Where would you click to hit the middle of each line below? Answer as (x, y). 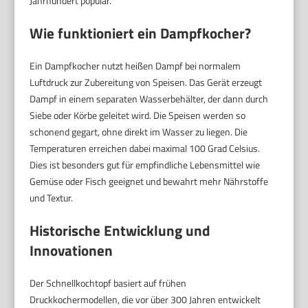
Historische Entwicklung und (120, 230)
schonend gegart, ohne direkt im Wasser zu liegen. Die (139, 132)
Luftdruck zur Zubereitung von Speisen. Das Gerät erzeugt (146, 82)
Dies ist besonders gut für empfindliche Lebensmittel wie (145, 165)
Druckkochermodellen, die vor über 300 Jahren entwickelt (145, 299)
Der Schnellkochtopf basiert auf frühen (108, 283)
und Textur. (52, 198)
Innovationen (71, 250)
